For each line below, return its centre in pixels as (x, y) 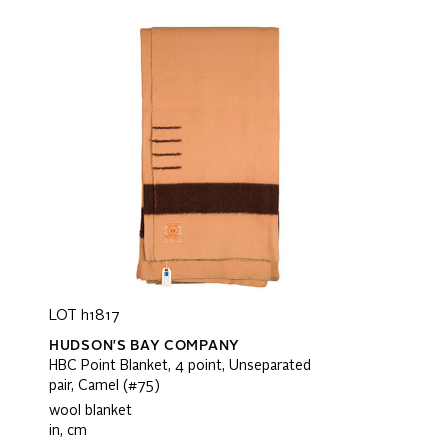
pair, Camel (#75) (104, 386)
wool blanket (90, 411)
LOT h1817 (84, 316)
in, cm (68, 431)
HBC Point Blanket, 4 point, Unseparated (180, 366)
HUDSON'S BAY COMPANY (144, 346)
